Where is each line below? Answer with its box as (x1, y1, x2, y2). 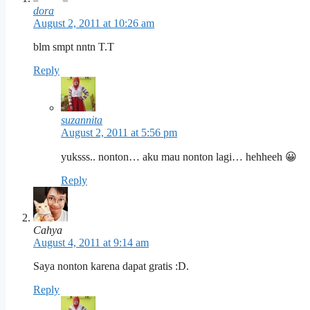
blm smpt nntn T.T (33, 41, 114, 53)
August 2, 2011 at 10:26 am (33, 17, 154, 30)
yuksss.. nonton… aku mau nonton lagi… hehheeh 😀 (61, 151, 297, 163)
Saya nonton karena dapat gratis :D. (33, 260, 189, 273)
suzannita (61, 114, 102, 127)
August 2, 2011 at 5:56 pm (61, 127, 177, 139)
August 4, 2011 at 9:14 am (33, 237, 149, 249)
